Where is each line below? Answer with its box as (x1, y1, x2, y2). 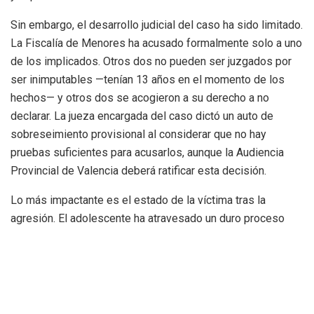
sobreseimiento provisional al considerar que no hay (11, 128, 266, 142)
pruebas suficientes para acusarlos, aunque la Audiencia (11, 146, 284, 160)
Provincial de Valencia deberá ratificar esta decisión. (11, 164, 266, 178)
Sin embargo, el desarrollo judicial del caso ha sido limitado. (11, 18, 303, 32)
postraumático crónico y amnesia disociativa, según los (11, 266, 281, 280)
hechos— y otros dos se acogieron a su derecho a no (11, 91, 269, 105)
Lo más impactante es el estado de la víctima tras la (11, 193, 266, 207)
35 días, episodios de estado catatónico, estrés (11, 248, 245, 262)
